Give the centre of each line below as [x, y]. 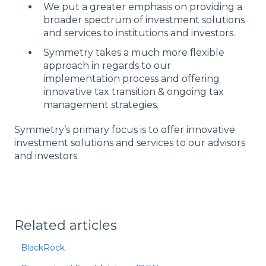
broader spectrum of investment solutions [144, 20]
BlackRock [43, 247]
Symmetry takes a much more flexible [134, 53]
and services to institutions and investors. [139, 33]
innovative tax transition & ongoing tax [134, 92]
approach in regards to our [107, 66]
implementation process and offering [132, 79]
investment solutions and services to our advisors [130, 143]
